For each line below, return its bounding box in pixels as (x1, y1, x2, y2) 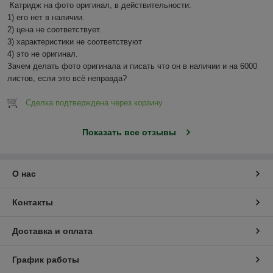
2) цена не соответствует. (7, 25, 102, 35)
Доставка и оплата (12, 226, 93, 236)
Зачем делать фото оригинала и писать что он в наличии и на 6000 (7, 62, 257, 71)
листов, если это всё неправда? (7, 74, 127, 83)
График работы (12, 255, 79, 265)
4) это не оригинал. (7, 49, 78, 59)
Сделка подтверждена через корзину (26, 98, 163, 108)
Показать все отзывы (82, 127, 176, 138)
